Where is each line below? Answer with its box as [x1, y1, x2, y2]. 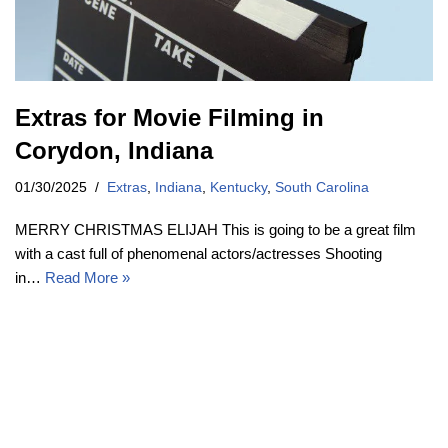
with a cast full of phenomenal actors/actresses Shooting [15, 245, 382, 263]
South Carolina [275, 180, 369, 196]
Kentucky [210, 180, 267, 196]
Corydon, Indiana [15, 137, 213, 165]
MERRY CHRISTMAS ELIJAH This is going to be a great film [15, 221, 416, 239]
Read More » [45, 269, 130, 287]
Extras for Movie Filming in [15, 104, 324, 132]
